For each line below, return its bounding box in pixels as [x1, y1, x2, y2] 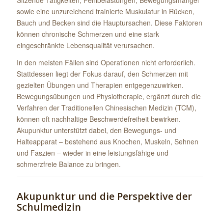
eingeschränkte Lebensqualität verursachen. [16, 40, 155, 50]
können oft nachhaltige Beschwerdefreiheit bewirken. [16, 113, 181, 124]
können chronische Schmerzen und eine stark [16, 28, 159, 39]
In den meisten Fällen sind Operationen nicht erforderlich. [16, 57, 195, 67]
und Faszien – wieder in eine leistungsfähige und [16, 147, 168, 158]
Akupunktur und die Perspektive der [16, 189, 192, 203]
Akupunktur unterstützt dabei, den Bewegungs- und [16, 125, 176, 135]
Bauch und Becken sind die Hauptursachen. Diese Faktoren [16, 17, 202, 27]
